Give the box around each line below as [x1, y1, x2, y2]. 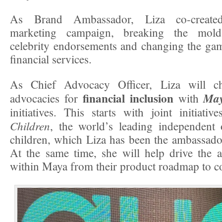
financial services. [10, 51, 92, 66]
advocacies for [10, 90, 83, 106]
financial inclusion [82, 89, 173, 107]
